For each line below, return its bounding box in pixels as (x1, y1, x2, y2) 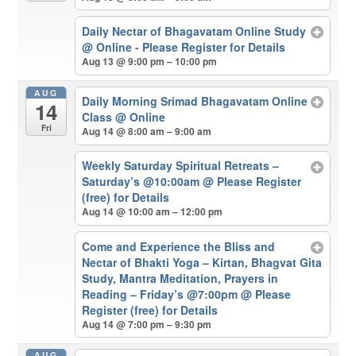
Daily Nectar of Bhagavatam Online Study (81, 22, 306, 39)
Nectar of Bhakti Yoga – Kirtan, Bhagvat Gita (81, 253, 322, 270)
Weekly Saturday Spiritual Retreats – (81, 157, 279, 174)
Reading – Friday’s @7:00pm (81, 285, 241, 302)
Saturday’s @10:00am (81, 173, 203, 190)
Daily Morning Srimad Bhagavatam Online (81, 93, 308, 110)
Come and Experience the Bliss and (81, 238, 275, 254)
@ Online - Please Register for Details (81, 38, 285, 55)
